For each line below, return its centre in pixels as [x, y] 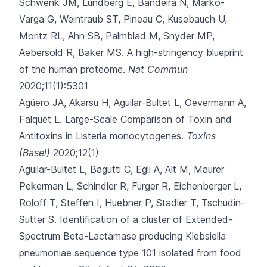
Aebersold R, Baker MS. [72, 52]
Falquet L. [42, 119]
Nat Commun [158, 69]
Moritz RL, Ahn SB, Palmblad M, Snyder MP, [117, 36]
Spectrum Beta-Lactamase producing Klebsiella [122, 236]
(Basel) [35, 153]
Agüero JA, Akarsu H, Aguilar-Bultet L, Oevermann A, [133, 103]
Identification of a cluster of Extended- [146, 219]
